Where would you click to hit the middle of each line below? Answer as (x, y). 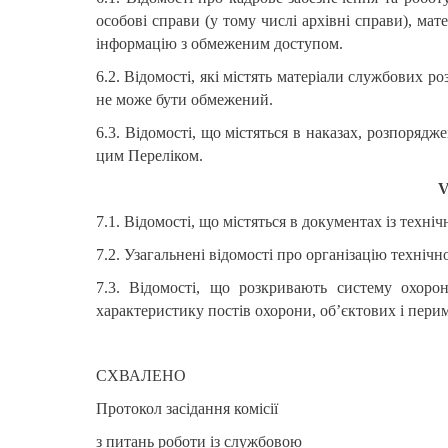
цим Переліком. (149, 155)
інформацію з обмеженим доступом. (219, 43)
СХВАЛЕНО (141, 375)
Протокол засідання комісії (187, 408)
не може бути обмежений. (184, 99)
